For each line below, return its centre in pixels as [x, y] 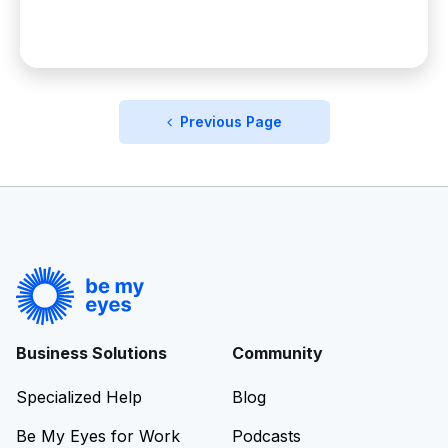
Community [277, 353]
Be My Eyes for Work [98, 436]
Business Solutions [91, 353]
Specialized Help [79, 397]
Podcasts [266, 436]
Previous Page [226, 121]
